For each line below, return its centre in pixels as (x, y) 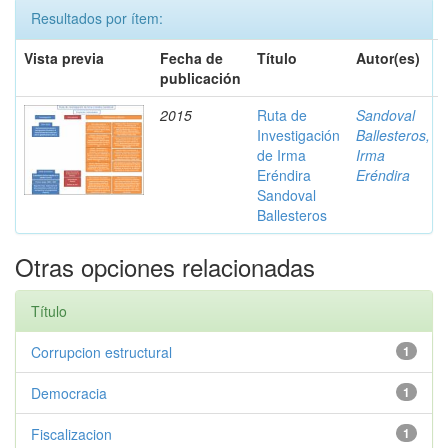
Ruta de (282, 115)
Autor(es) (388, 58)
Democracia (69, 393)
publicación (200, 78)
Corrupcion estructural (101, 352)
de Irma (281, 155)
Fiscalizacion (71, 434)
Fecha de (191, 58)
